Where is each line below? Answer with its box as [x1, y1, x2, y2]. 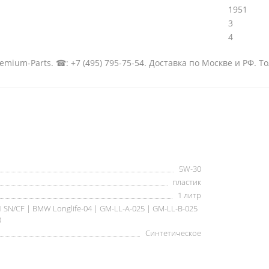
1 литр [178, 190, 201, 201]
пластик [172, 177, 201, 187]
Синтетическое [145, 228, 201, 238]
